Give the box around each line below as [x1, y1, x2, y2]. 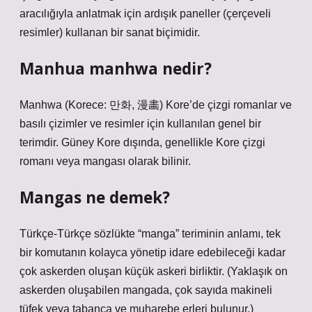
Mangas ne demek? [19, 187, 170, 208]
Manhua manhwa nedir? [19, 58, 212, 79]
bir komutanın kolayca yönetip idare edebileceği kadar [19, 247, 286, 258]
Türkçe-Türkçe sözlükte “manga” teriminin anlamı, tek [19, 228, 281, 240]
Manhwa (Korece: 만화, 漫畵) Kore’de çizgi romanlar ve [19, 99, 292, 111]
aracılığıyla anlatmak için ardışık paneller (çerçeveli [19, 8, 271, 19]
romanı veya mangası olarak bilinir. [19, 155, 191, 167]
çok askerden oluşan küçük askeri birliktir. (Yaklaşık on [19, 265, 288, 277]
